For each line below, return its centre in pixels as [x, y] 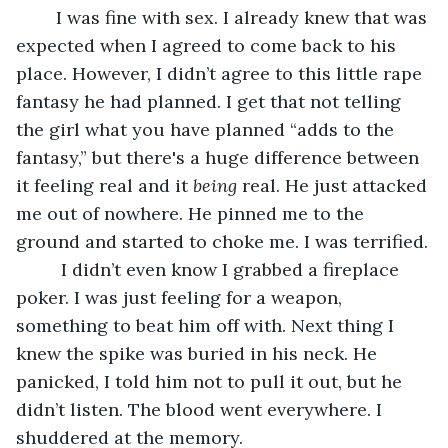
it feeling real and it [104, 185]
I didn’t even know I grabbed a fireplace [46, 269]
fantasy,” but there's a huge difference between [220, 157]
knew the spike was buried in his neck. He [199, 353]
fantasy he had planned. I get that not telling [211, 101]
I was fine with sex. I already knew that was [46, 17]
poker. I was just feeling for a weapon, [181, 297]
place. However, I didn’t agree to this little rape [221, 73]
